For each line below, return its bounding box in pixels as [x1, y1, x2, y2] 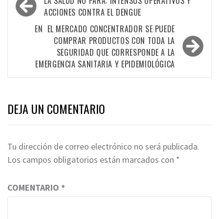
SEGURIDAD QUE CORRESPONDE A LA [56, 46, 175, 58]
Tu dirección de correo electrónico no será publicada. [7, 141, 199, 152]
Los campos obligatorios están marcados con [7, 154, 176, 165]
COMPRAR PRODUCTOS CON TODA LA [54, 35, 175, 46]
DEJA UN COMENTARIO [7, 100, 105, 117]
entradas [12, 21, 58, 43]
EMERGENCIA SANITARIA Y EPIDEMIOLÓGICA [35, 58, 175, 70]
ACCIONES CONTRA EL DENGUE [44, 6, 141, 18]
